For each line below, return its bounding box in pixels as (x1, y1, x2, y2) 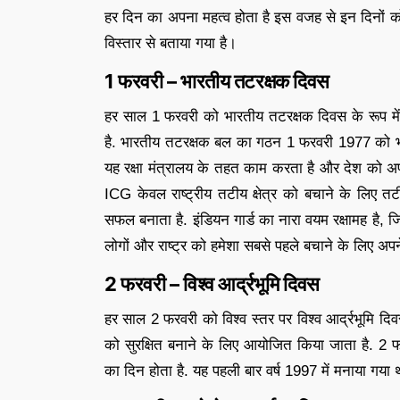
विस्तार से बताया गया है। (104, 35, 237, 52)
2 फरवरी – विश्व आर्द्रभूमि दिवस (104, 272, 320, 296)
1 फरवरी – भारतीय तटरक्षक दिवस (104, 70, 329, 93)
